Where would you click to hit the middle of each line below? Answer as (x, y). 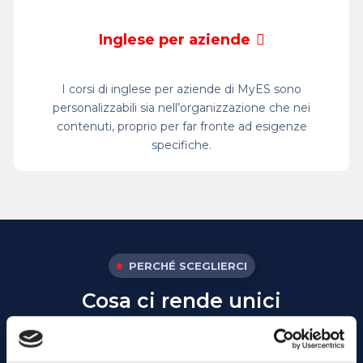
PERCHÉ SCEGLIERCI (188, 265)
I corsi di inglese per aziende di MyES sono (181, 89)
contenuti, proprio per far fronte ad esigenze (181, 126)
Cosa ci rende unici (181, 300)
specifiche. (181, 145)
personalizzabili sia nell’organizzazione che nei (181, 107)
